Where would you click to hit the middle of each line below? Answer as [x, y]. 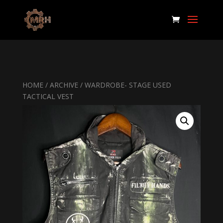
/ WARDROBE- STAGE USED [124, 85]
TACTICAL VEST [48, 96]
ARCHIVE [64, 85]
